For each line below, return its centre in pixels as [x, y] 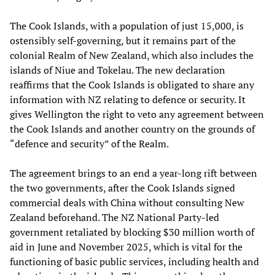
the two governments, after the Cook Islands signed [122, 188]
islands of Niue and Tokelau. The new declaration [118, 70]
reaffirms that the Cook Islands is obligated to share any [132, 84]
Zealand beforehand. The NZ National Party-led [114, 217]
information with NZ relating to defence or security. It [128, 99]
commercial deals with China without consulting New [127, 202]
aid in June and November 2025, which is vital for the [126, 246]
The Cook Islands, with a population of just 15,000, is [127, 25]
